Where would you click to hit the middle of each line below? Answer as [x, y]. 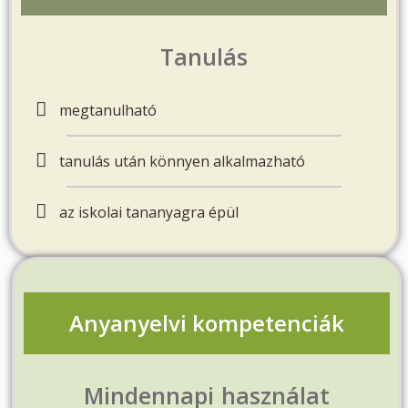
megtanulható [108, 110]
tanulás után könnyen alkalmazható [183, 161]
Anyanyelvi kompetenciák [207, 322]
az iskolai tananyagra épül [149, 212]
